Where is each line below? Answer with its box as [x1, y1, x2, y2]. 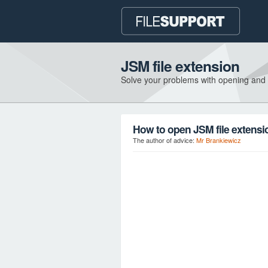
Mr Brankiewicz [196, 135, 241, 145]
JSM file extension [121, 55, 239, 77]
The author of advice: [133, 135, 196, 145]
